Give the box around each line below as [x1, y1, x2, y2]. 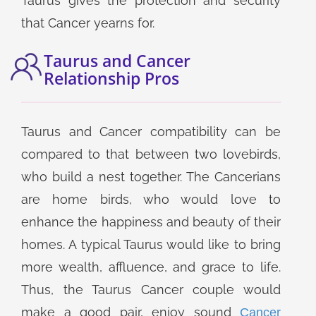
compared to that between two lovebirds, [21, 147, 281, 162]
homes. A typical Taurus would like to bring [21, 237, 281, 252]
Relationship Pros [44, 67, 179, 90]
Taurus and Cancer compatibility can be [21, 124, 281, 139]
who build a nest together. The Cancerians [21, 169, 281, 184]
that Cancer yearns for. [21, 16, 154, 30]
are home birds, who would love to [21, 192, 281, 207]
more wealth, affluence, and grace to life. [21, 260, 281, 274]
